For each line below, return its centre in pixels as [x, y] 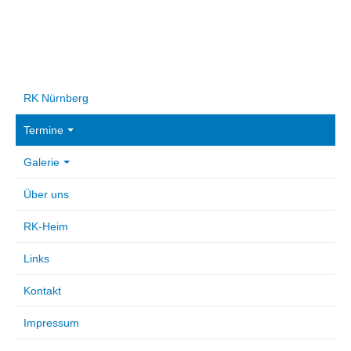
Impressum [51, 323]
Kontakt [42, 291]
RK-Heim [46, 226]
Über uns [46, 194]
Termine [43, 130]
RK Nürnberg [56, 98]
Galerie [42, 162]
